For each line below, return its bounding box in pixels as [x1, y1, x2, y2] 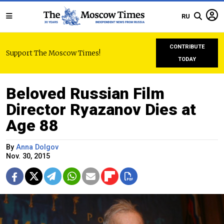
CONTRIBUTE [169, 43, 205, 50]
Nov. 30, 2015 [6, 152, 50, 160]
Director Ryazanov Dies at [6, 100, 196, 119]
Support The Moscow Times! [6, 48, 100, 57]
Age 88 [6, 116, 58, 135]
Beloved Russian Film [6, 84, 164, 103]
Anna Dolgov [16, 143, 58, 151]
